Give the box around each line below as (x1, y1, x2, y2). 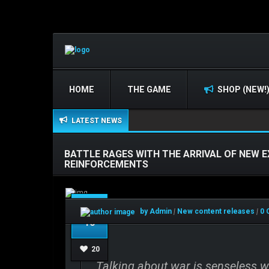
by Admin (138, 207, 172, 216)
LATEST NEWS (68, 116, 122, 125)
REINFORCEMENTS (64, 159, 148, 171)
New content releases (177, 207, 256, 216)
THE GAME (127, 85, 171, 95)
